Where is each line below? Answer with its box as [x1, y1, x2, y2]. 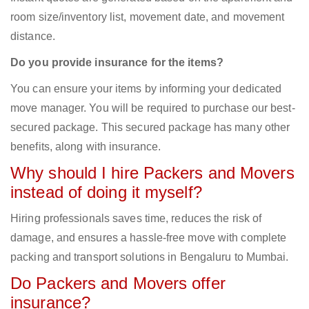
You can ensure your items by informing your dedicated [10, 83, 282, 95]
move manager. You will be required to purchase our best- [10, 102, 295, 114]
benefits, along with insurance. [10, 141, 161, 153]
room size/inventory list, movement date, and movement [10, 11, 285, 23]
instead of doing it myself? [10, 183, 202, 202]
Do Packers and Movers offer [10, 274, 226, 293]
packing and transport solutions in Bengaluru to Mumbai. [10, 251, 289, 263]
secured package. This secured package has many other [10, 121, 290, 134]
